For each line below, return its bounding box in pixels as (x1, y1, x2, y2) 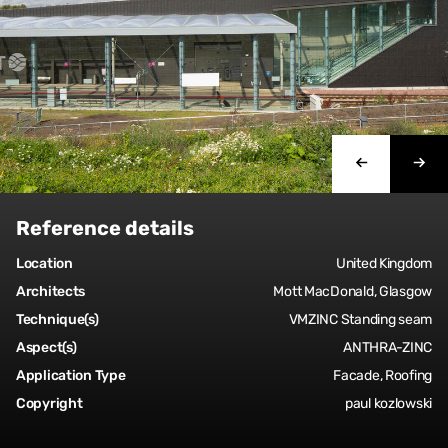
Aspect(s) (16, 339, 77, 357)
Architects (16, 283, 86, 301)
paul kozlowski (344, 395, 432, 413)
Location (16, 255, 73, 273)
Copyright (16, 395, 83, 413)
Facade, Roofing (333, 367, 432, 385)
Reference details (16, 216, 194, 241)
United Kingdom (335, 255, 432, 273)
